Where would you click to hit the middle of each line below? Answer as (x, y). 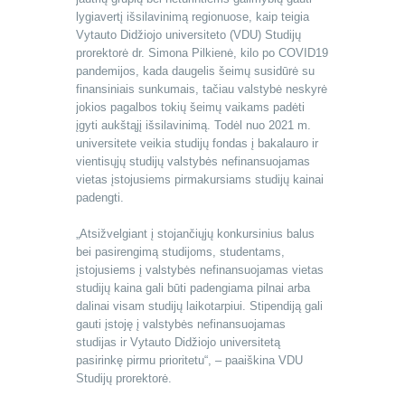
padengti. (100, 198)
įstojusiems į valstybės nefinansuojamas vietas (200, 270)
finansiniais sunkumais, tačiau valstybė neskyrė (202, 89)
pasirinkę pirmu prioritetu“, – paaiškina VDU (189, 361)
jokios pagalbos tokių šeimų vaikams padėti (190, 108)
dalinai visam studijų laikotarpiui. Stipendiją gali (199, 306)
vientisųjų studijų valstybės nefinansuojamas (193, 162)
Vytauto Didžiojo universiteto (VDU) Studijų (188, 35)
